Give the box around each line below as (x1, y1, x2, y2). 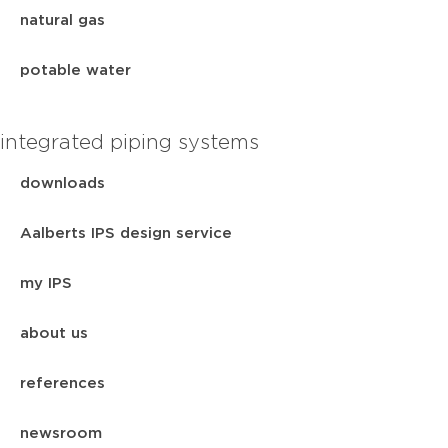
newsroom (20, 425, 102, 441)
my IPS (20, 275, 72, 291)
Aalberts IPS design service (20, 225, 232, 241)
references (20, 375, 105, 391)
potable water (20, 62, 131, 78)
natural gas (20, 12, 105, 28)
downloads (20, 175, 105, 191)
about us (20, 325, 88, 341)
